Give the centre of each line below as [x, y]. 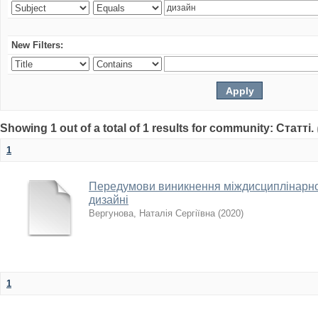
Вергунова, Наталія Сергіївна [152, 213]
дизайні [109, 200]
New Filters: [37, 45]
